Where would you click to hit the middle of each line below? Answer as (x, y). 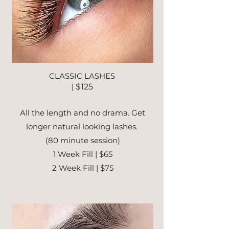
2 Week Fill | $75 (83, 168)
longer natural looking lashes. (83, 126)
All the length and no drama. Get (83, 112)
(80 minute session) (83, 140)
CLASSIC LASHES (82, 76)
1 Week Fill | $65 (83, 154)
